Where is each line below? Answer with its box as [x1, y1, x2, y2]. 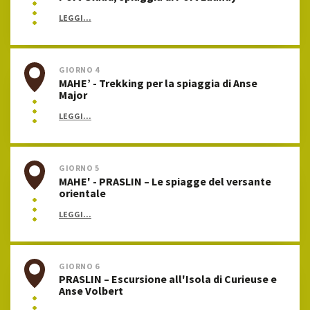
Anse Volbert [59, 284, 123, 298]
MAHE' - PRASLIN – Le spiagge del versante [59, 174, 271, 188]
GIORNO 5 [59, 163, 100, 174]
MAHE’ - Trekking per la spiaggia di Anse [59, 75, 257, 90]
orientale [59, 185, 106, 200]
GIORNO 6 [59, 260, 100, 271]
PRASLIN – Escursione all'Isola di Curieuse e [59, 272, 277, 286]
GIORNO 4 [59, 64, 100, 75]
